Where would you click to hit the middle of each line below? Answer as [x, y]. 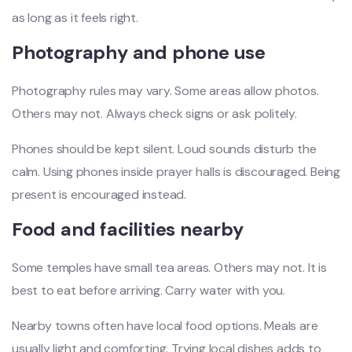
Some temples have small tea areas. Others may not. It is [169, 267]
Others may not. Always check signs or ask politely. [154, 113]
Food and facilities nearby [128, 229]
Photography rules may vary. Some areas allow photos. [165, 90]
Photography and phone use [139, 52]
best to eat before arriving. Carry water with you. [148, 290]
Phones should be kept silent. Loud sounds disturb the [164, 148]
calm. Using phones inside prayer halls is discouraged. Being [176, 171]
